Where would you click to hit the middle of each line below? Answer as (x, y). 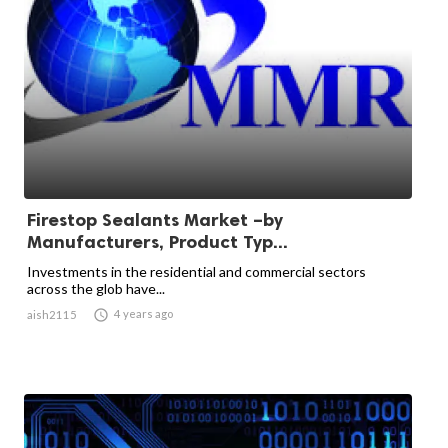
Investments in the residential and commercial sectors (196, 271)
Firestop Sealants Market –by (155, 220)
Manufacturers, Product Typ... (157, 242)
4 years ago (143, 313)
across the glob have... (96, 288)
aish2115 (52, 314)
